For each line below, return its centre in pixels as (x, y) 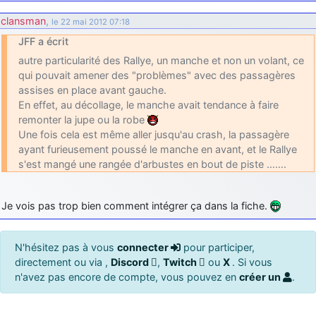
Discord (131, 262)
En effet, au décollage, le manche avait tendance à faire (148, 104)
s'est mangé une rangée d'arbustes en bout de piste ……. (152, 164)
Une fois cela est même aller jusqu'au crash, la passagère (154, 134)
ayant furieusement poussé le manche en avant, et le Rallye (158, 149)
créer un (261, 276)
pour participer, (218, 247)
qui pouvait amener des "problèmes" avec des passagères (157, 75)
